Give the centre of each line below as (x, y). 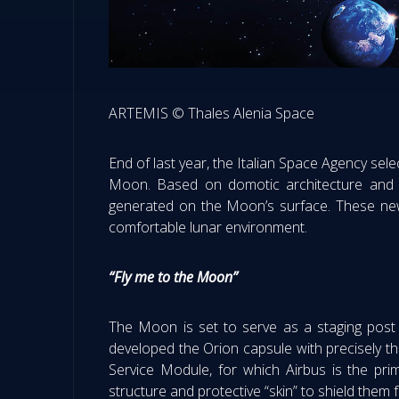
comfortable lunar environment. (208, 227)
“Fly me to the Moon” (173, 277)
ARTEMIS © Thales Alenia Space (212, 113)
